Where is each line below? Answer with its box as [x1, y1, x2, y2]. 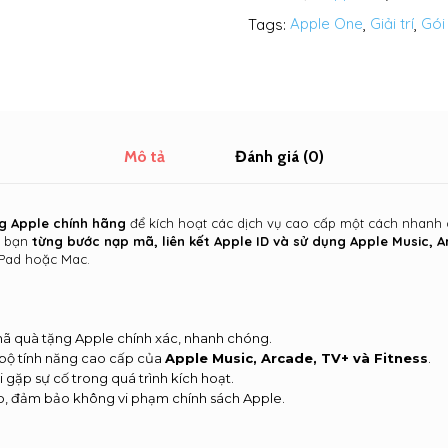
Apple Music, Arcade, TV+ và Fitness [165, 349, 429, 366]
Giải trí [370, 14, 414, 34]
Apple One [290, 14, 363, 34]
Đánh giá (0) [235, 146, 324, 166]
